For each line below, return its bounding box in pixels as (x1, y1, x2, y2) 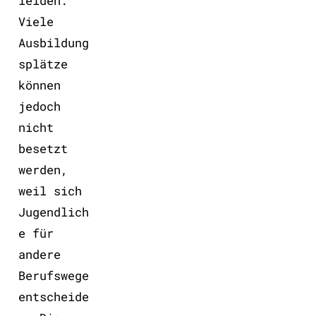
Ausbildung (18, 34, 89, 51)
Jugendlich (18, 203, 89, 220)
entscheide (18, 288, 89, 305)
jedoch (18, 97, 61, 114)
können (18, 76, 61, 93)
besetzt (18, 140, 68, 157)
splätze (18, 55, 68, 72)
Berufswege (18, 267, 89, 284)
